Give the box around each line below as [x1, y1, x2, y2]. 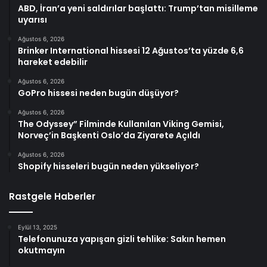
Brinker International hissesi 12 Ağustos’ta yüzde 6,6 [18, 45, 244, 57]
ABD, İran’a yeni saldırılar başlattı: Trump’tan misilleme [18, 2, 258, 15]
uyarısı [18, 14, 47, 26]
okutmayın [18, 244, 65, 257]
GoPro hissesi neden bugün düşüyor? [18, 87, 179, 100]
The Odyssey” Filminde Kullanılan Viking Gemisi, [18, 118, 224, 131]
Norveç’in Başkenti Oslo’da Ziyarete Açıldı [18, 129, 200, 142]
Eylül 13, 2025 [18, 223, 57, 231]
